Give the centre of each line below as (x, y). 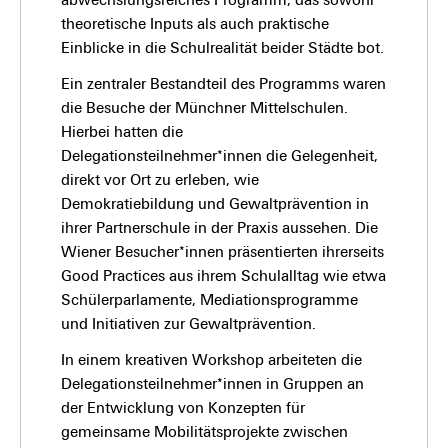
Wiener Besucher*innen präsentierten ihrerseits (222, 252)
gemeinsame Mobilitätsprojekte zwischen (204, 432)
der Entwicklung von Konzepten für (183, 408)
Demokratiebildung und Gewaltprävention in (215, 204)
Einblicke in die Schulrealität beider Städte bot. (222, 48)
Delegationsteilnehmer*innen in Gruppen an (212, 384)
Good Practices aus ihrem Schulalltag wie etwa (223, 276)
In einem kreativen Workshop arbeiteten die (211, 360)
